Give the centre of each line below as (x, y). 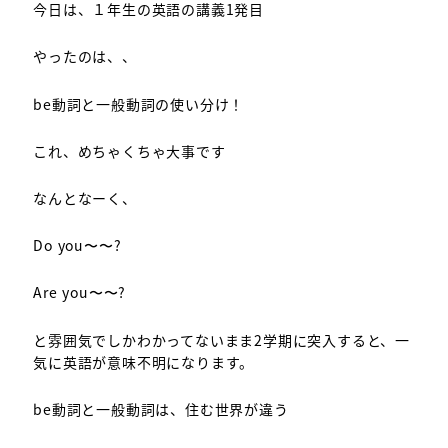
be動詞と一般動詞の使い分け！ (139, 103)
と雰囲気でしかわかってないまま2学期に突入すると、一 (221, 339)
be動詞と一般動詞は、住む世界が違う (161, 408)
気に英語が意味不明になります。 (144, 361)
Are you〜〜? (80, 292)
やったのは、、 (85, 56)
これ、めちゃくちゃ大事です (129, 150)
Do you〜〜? (77, 245)
